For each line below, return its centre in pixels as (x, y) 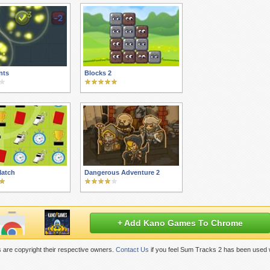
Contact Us (132, 250)
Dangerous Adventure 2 (122, 172)
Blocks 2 (98, 73)
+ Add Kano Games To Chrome (180, 223)
